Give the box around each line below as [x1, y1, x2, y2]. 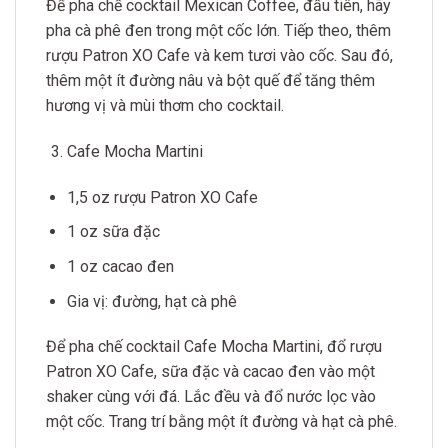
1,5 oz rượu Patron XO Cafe [66, 187, 258, 207]
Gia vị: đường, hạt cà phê [66, 291, 237, 311]
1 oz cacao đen [66, 256, 174, 276]
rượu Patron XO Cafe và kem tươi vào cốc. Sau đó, [46, 46, 393, 66]
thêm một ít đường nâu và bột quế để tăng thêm [46, 71, 375, 91]
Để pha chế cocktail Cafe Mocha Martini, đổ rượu [46, 337, 382, 357]
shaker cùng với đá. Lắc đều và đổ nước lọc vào [46, 387, 376, 407]
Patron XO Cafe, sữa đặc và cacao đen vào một [46, 362, 375, 382]
